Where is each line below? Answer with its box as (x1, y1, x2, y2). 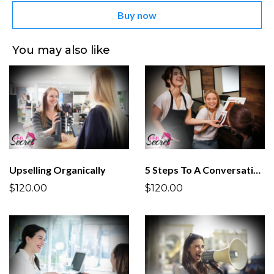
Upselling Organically (9, 163, 106, 176)
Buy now (117, 9, 157, 21)
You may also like (12, 43, 110, 57)
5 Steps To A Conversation (253, 163, 261, 176)
